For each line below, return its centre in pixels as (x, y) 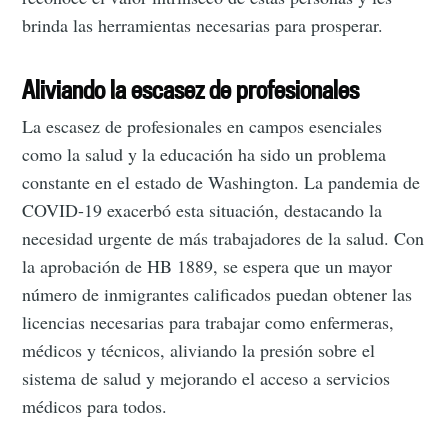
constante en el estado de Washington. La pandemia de (221, 181)
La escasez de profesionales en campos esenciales (202, 125)
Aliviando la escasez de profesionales (191, 89)
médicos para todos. (95, 405)
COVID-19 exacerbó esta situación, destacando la (202, 209)
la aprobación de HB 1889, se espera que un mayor (207, 265)
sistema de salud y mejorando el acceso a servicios (206, 377)
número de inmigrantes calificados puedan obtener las (217, 293)
